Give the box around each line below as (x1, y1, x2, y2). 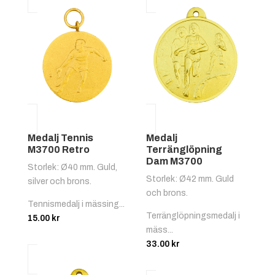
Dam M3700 (146, 156, 203, 167)
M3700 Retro (27, 144, 90, 155)
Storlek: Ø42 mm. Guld (146, 174, 234, 184)
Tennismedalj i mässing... (27, 199, 125, 209)
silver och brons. (27, 177, 91, 187)
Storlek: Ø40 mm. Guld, (27, 163, 117, 172)
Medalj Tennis (27, 133, 93, 144)
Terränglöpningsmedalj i (146, 211, 241, 221)
